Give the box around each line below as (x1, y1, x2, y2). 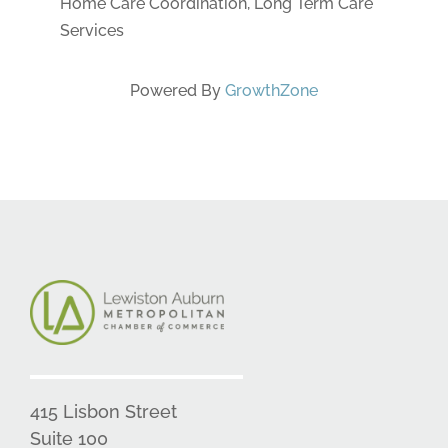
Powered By (129, 81, 225, 101)
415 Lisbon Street (30, 400, 177, 422)
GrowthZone (224, 81, 318, 101)
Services (59, 21, 124, 41)
